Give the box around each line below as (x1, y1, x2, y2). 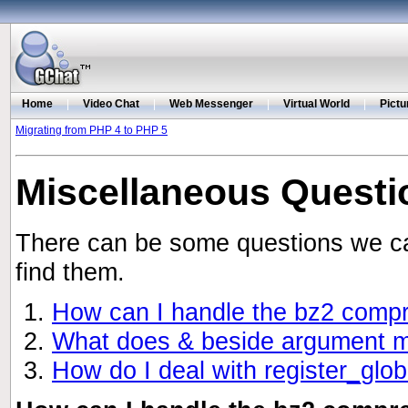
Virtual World (283, 97, 350, 110)
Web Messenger (169, 97, 253, 110)
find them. (15, 258, 125, 287)
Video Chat (83, 97, 139, 110)
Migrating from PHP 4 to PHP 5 (15, 124, 168, 137)
